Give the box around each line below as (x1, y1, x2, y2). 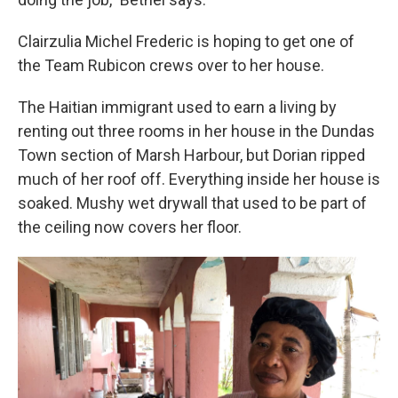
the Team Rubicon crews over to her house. (18, 56, 324, 76)
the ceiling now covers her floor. (18, 218, 242, 237)
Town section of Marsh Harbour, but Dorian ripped (18, 146, 365, 165)
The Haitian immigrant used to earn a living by (18, 98, 337, 117)
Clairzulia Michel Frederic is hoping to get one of (18, 32, 354, 52)
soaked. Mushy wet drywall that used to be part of (18, 194, 367, 213)
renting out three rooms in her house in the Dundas (18, 122, 375, 141)
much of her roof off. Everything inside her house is (18, 170, 380, 189)
